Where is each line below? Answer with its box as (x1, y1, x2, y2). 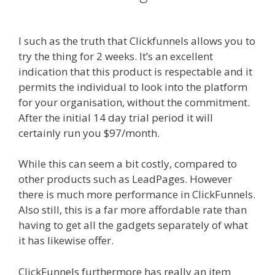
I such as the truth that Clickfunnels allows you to (18, 33, 255, 48)
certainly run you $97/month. (18, 125, 160, 140)
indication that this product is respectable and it (18, 64, 252, 79)
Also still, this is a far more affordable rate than (18, 203, 247, 217)
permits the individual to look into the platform (18, 79, 247, 94)
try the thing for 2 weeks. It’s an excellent (18, 48, 213, 63)
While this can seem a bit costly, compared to (18, 157, 237, 171)
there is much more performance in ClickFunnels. (18, 187, 255, 202)
